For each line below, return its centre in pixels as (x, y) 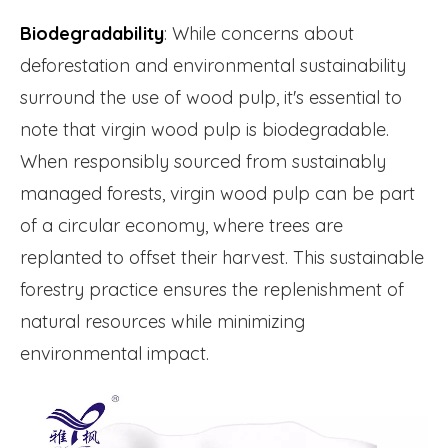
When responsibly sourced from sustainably (203, 162)
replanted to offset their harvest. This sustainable (222, 258)
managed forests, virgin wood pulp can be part (217, 194)
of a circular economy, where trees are (181, 226)
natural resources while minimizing (162, 322)
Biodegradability (92, 34)
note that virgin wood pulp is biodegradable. (204, 130)
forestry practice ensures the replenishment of (212, 290)
